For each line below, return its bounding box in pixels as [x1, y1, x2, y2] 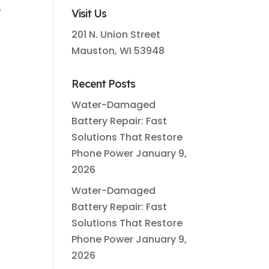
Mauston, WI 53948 [71, 44, 165, 58]
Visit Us [71, 7, 107, 20]
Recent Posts [71, 77, 136, 91]
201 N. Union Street [71, 28, 161, 41]
